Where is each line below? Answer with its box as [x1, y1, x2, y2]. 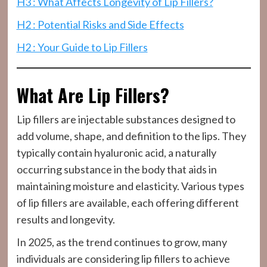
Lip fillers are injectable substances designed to [16, 112, 235, 126]
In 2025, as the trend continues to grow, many [16, 235, 227, 249]
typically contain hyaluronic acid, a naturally [16, 145, 216, 159]
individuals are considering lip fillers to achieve [16, 252, 230, 265]
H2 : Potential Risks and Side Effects [16, 17, 184, 31]
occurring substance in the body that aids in [16, 162, 217, 176]
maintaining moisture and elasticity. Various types [16, 179, 244, 193]
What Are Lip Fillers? [16, 81, 169, 108]
